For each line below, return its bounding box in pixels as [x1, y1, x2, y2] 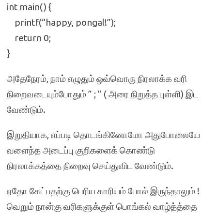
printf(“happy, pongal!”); [7, 17, 116, 28]
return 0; [7, 32, 51, 43]
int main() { [7, 1, 51, 12]
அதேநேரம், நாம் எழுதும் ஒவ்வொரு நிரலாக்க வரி [7, 73, 187, 84]
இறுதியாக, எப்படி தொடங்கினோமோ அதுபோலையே [7, 129, 200, 140]
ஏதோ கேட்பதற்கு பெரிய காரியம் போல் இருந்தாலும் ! [7, 186, 200, 196]
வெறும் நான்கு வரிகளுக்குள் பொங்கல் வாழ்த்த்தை [7, 201, 197, 212]
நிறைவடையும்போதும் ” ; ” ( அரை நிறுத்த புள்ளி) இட [7, 89, 199, 99]
